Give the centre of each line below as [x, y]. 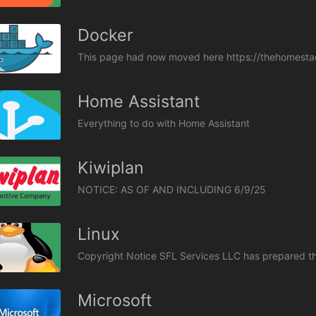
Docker [105, 35]
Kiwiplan [111, 167]
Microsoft [115, 300]
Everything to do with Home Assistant [164, 123]
